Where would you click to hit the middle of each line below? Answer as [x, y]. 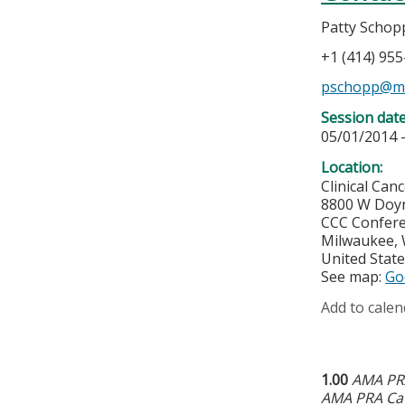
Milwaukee [358, 241]
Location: [354, 168]
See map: [353, 277]
